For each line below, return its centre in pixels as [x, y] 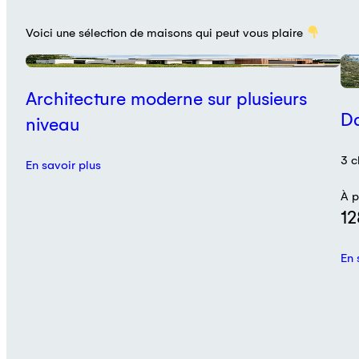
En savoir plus [63, 165]
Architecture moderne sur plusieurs [166, 99]
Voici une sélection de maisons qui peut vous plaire [166, 33]
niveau [52, 125]
